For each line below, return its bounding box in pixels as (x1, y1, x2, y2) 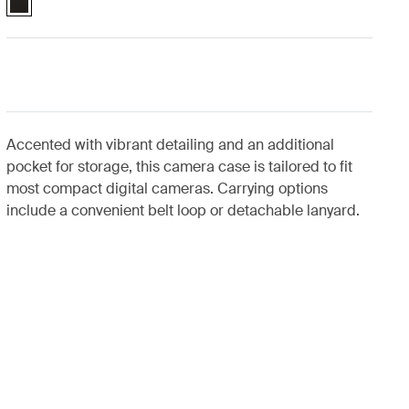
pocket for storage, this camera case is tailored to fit (5, 157, 352, 176)
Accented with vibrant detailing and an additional (5, 135, 334, 154)
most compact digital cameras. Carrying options (5, 179, 328, 198)
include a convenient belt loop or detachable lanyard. (5, 201, 360, 220)
